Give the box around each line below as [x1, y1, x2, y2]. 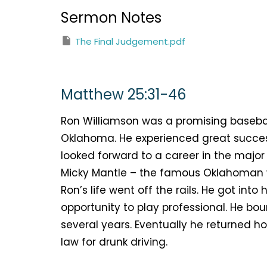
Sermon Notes [61, 7, 162, 27]
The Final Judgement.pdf [75, 35, 185, 48]
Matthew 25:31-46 [61, 85, 186, 105]
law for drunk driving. [61, 234, 167, 249]
